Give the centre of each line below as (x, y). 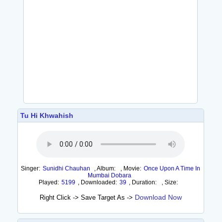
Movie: (133, 168)
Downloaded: (99, 182)
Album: (106, 168)
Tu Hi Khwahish (47, 115)
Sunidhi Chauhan (67, 168)
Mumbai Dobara (109, 175)
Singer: (31, 168)
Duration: (144, 182)
